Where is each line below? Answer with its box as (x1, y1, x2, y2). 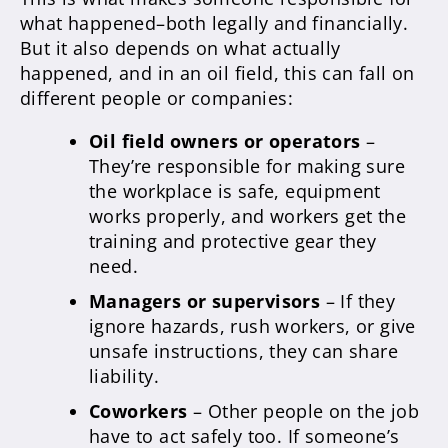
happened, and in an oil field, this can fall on (20, 60, 415, 85)
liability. (89, 363, 160, 388)
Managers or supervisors (89, 288, 321, 313)
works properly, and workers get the (89, 203, 406, 228)
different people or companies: (20, 85, 293, 110)
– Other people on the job (187, 398, 420, 423)
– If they (320, 288, 396, 313)
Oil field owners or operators (89, 128, 366, 153)
